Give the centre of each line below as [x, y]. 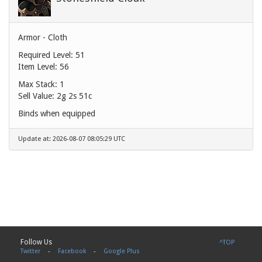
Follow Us [37, 242]
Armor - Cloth [43, 37]
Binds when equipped [57, 113]
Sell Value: [37, 96]
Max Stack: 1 [41, 84]
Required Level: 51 [51, 55]
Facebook [72, 251]
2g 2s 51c [74, 96]
